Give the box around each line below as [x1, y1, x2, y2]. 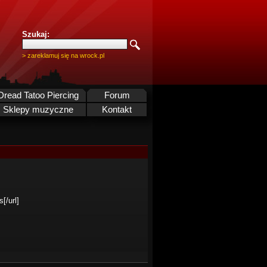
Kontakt [102, 105, 132, 114]
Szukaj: [22, 30, 49, 39]
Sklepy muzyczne [3, 105, 73, 114]
